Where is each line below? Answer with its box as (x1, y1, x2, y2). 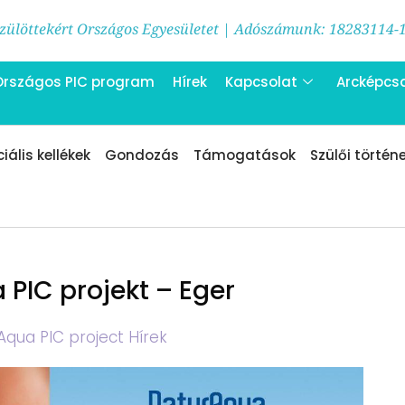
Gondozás (105, 146, 179, 165)
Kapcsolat (225, 71, 297, 91)
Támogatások (193, 146, 296, 165)
